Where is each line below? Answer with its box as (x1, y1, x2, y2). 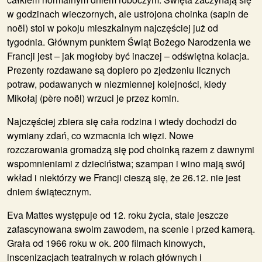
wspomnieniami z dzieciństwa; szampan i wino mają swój (7, 156, 245, 170)
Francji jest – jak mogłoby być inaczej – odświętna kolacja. (7, 49, 249, 63)
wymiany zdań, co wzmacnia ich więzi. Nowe (7, 128, 194, 142)
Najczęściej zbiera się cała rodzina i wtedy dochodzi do (7, 114, 237, 128)
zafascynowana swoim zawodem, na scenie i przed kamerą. (7, 222, 255, 236)
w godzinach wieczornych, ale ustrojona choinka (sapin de (7, 6, 249, 20)
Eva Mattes (7, 208, 53, 222)
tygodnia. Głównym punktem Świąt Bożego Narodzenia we (7, 35, 251, 49)
